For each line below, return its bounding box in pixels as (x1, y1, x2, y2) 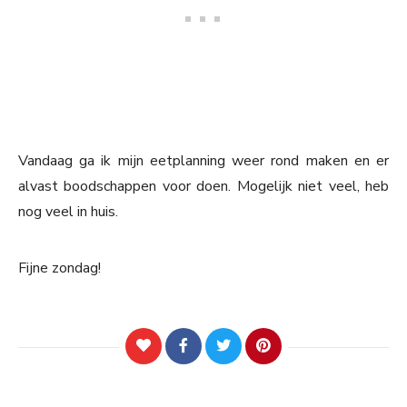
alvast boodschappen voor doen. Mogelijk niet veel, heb (18, 176, 389, 197)
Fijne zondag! (18, 258, 101, 279)
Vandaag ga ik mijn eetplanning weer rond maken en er (18, 151, 389, 172)
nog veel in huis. (18, 202, 118, 223)
